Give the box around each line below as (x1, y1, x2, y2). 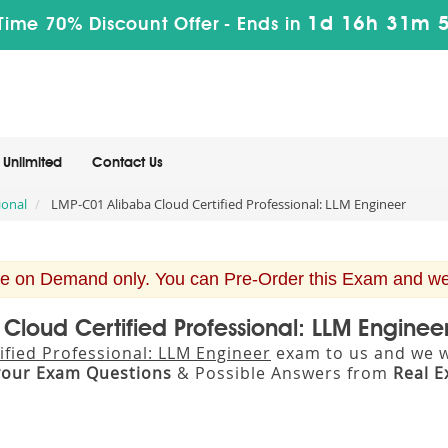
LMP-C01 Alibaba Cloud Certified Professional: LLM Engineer (48, 195, 406, 213)
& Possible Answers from (172, 362, 393, 384)
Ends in (231, 16, 308, 34)
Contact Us (92, 156, 163, 170)
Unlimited (3, 156, 62, 170)
